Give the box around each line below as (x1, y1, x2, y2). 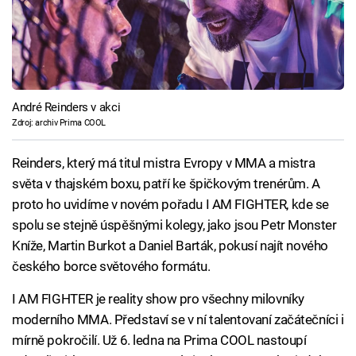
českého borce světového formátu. (12, 258, 211, 274)
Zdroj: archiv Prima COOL (12, 117, 106, 128)
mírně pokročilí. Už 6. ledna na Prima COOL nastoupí (12, 332, 307, 348)
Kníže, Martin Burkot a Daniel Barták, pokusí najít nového (12, 238, 328, 253)
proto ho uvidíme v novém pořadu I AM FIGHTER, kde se (12, 196, 330, 212)
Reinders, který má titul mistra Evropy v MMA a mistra (12, 155, 315, 171)
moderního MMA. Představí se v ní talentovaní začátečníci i (12, 311, 344, 327)
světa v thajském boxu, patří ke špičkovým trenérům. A (12, 176, 320, 192)
